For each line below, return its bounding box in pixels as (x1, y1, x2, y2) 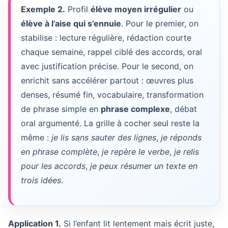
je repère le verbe (102, 147, 169, 157)
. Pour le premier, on (121, 18, 198, 28)
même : (21, 132, 51, 142)
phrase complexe (101, 104, 170, 114)
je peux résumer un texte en (90, 161, 197, 171)
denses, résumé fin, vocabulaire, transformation (21, 90, 204, 100)
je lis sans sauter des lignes (51, 132, 156, 142)
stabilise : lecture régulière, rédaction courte (21, 33, 191, 43)
